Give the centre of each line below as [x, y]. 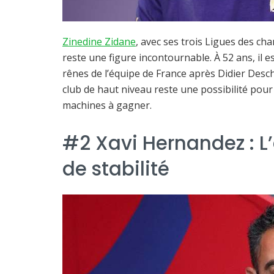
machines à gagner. [107, 106]
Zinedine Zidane [99, 42]
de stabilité [116, 169]
